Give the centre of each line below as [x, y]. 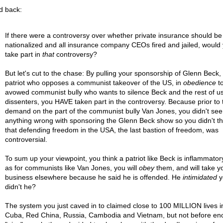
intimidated [200, 177]
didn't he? [20, 187]
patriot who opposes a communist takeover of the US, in [94, 83]
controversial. [26, 139]
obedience [199, 83]
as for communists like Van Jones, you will [72, 168]
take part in [23, 54]
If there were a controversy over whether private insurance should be [113, 35]
